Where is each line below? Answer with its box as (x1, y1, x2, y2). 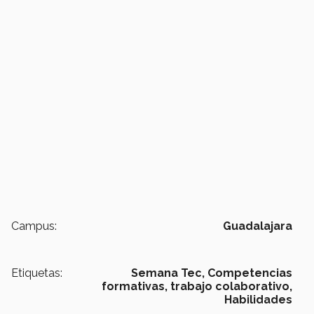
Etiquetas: (11, 266, 62, 280)
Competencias (207, 266, 292, 280)
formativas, (102, 279, 168, 293)
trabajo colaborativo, (170, 279, 292, 293)
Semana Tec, (131, 266, 205, 280)
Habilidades (224, 292, 292, 306)
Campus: (11, 219, 57, 233)
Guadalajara (223, 219, 292, 233)
